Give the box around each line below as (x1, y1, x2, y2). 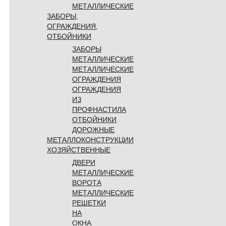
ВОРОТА (72, 178, 101, 187)
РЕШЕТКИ (72, 198, 106, 207)
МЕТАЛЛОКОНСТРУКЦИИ (47, 135, 134, 144)
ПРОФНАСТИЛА (72, 105, 126, 114)
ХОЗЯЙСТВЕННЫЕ (47, 145, 110, 154)
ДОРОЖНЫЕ (72, 125, 115, 134)
